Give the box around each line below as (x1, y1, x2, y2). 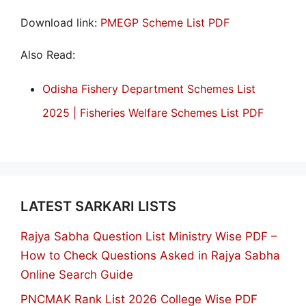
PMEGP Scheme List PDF (100, 16, 229, 30)
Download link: (20, 16, 100, 30)
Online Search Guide (20, 267, 133, 281)
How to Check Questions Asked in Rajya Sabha (20, 248, 280, 262)
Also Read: (20, 47, 75, 61)
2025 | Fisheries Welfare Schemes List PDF (42, 105, 264, 120)
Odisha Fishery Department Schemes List (42, 81, 255, 96)
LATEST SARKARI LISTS (20, 197, 176, 214)
